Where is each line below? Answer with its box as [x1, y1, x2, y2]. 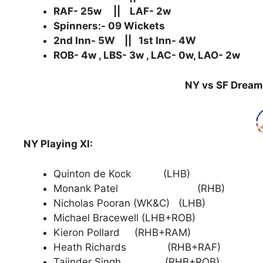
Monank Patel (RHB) [53, 182, 225, 194]
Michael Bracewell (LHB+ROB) [53, 211, 195, 224]
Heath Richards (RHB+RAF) [53, 241, 221, 253]
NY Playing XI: [23, 138, 93, 150]
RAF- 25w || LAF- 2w [53, 5, 171, 18]
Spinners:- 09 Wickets [53, 20, 170, 32]
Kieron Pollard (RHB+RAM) [53, 226, 191, 238]
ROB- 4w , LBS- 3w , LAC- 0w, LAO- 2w [53, 49, 240, 62]
